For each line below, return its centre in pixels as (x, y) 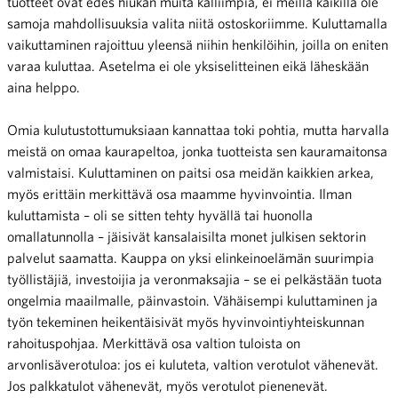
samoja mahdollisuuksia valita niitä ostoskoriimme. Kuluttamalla (197, 23)
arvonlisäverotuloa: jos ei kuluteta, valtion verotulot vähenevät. (193, 364)
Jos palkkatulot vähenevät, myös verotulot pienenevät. (167, 385)
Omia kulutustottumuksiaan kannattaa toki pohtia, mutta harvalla (198, 129)
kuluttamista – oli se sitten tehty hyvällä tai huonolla (160, 215)
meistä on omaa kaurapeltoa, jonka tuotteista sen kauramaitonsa (197, 151)
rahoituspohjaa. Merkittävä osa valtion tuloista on (154, 342)
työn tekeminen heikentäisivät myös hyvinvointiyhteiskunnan (186, 321)
